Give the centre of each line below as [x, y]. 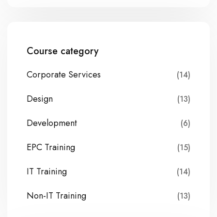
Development [52, 123]
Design [40, 99]
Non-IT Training [56, 195]
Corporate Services [64, 74]
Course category [62, 51]
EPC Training [51, 147]
